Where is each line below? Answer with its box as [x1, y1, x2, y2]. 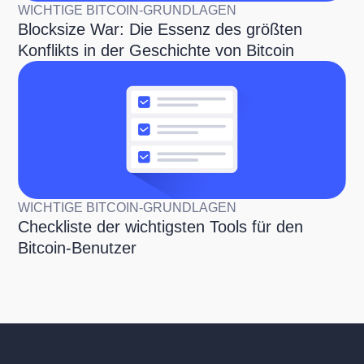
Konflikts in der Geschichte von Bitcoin [18, 41, 295, 59]
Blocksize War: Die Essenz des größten [18, 19, 303, 38]
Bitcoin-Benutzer [18, 238, 137, 257]
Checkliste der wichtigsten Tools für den [18, 217, 304, 236]
